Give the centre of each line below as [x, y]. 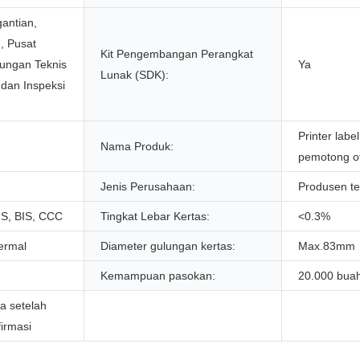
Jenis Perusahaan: [148, 187]
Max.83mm [327, 246]
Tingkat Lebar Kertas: [155, 217]
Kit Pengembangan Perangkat [177, 54]
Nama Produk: [137, 147]
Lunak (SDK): [135, 75]
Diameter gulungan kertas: [168, 246]
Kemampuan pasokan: [158, 276]
